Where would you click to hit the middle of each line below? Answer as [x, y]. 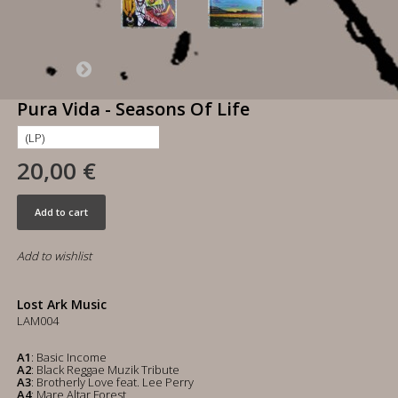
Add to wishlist [54, 256]
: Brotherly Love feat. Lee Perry [112, 382]
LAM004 [38, 321]
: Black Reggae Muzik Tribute [105, 370]
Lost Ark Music [62, 304]
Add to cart [61, 212]
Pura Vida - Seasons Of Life [133, 109]
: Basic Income [69, 357]
